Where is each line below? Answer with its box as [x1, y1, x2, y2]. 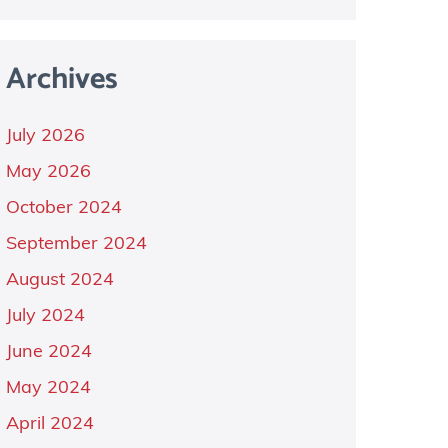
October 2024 [5, 199, 122, 218]
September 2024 [5, 235, 147, 254]
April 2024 [5, 415, 94, 434]
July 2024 [5, 307, 85, 326]
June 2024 [5, 343, 92, 362]
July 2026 [5, 127, 85, 146]
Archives [5, 55, 118, 104]
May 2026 [5, 163, 91, 182]
